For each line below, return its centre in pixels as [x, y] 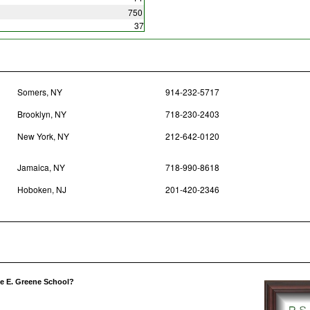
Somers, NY [39, 91]
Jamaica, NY [41, 167]
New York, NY [43, 136]
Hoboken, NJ [42, 189]
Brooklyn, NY [42, 113]
